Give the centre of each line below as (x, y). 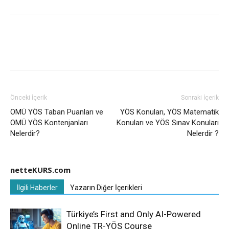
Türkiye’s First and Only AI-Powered (134, 214)
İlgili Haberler (37, 188)
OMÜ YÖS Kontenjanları (49, 123)
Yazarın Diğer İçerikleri (106, 188)
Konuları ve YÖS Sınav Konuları (168, 123)
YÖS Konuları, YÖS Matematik (169, 112)
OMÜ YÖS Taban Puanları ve (57, 112)
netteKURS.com (40, 170)
